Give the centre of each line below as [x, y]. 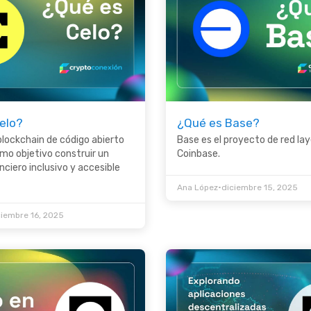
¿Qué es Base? [218, 123]
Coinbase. [199, 154]
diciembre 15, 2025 [260, 188]
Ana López [197, 188]
